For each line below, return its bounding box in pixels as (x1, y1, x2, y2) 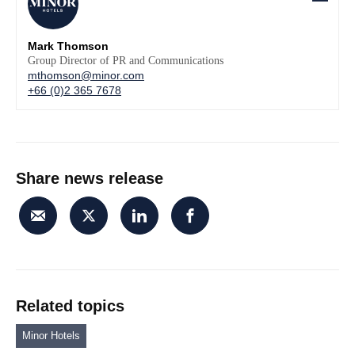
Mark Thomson (28, 39, 109, 52)
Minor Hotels (22, 329, 80, 342)
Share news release (16, 169, 163, 187)
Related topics (16, 296, 124, 315)
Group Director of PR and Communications (28, 54, 223, 67)
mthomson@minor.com (28, 68, 144, 82)
